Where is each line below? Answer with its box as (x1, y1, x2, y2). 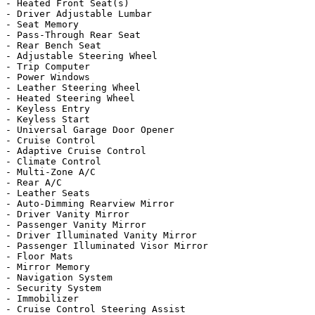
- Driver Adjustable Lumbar (6, 8, 152, 19)
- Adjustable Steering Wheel (6, 51, 157, 61)
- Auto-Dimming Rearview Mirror (6, 198, 174, 209)
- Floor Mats (6, 251, 73, 262)
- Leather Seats (6, 188, 90, 198)
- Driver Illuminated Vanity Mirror (6, 230, 197, 240)
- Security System (6, 283, 101, 293)
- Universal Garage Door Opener (6, 124, 174, 135)
